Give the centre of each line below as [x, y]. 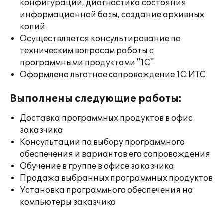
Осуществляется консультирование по [100, 39]
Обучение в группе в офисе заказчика [97, 166]
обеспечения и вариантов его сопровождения [115, 154]
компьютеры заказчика [68, 202]
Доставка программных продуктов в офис [106, 118]
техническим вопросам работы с [87, 51]
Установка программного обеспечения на [107, 190]
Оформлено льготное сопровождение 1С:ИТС [113, 75]
